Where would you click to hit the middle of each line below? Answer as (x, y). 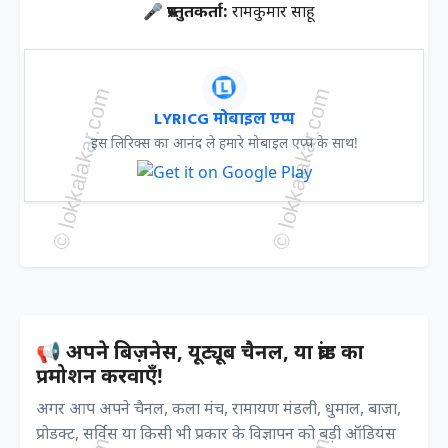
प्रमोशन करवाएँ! (99, 375)
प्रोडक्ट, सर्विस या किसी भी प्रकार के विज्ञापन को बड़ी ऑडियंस (216, 432)
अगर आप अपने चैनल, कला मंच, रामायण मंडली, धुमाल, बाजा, (218, 407)
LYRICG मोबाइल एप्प (224, 119)
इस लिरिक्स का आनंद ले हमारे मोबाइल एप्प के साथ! (224, 142)
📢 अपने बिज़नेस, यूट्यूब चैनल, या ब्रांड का (200, 351)
